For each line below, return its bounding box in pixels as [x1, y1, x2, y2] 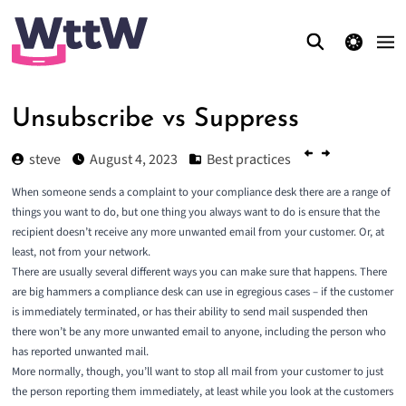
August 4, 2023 [89, 149, 178, 169]
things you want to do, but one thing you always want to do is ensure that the [11, 204, 380, 221]
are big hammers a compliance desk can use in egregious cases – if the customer [11, 284, 393, 301]
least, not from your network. [11, 244, 150, 261]
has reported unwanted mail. [11, 343, 149, 361]
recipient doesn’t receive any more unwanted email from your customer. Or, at [11, 224, 384, 241]
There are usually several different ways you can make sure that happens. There [11, 264, 387, 281]
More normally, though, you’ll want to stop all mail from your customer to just [11, 363, 383, 381]
